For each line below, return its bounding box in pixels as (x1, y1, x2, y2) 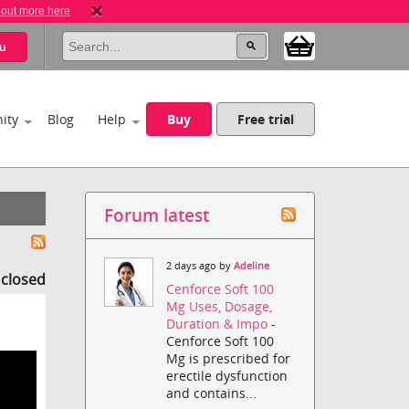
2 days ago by (166, 259, 235, 272)
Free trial (237, 110, 295, 128)
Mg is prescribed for (166, 350, 291, 368)
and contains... (166, 384, 257, 403)
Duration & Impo (166, 315, 272, 333)
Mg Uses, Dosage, (166, 298, 273, 316)
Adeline (234, 259, 270, 272)
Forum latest (104, 204, 210, 226)
